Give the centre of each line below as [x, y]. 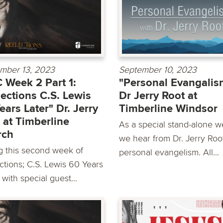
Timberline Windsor [168, 109]
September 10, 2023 [158, 70]
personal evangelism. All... [169, 153]
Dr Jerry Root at [158, 96]
